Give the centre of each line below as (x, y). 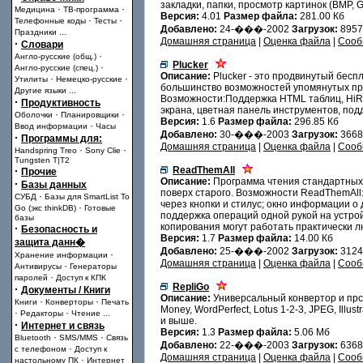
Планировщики (90, 115)
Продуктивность (61, 103)
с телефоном (41, 349)
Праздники (36, 32)
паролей (31, 278)
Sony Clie (103, 150)
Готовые (100, 208)
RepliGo (191, 287)
